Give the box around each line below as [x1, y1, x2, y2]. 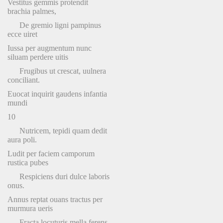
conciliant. [7, 76, 40, 84]
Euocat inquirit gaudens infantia [7, 90, 107, 98]
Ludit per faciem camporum [7, 149, 95, 158]
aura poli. [7, 135, 37, 144]
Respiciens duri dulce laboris [7, 172, 110, 181]
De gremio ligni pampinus [7, 21, 101, 29]
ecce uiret [7, 30, 37, 38]
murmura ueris [7, 204, 53, 213]
